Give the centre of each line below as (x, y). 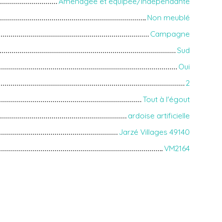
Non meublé (168, 17)
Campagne (170, 33)
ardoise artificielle (159, 115)
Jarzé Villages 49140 (154, 132)
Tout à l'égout (166, 99)
